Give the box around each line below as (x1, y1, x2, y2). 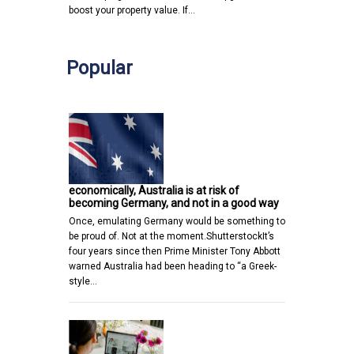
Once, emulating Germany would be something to (69, 216, 285, 228)
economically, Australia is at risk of (69, 184, 239, 198)
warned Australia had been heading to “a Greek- (69, 261, 277, 273)
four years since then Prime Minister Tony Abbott (69, 246, 281, 258)
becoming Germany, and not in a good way (69, 197, 279, 210)
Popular (66, 57, 133, 80)
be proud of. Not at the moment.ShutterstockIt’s (69, 231, 274, 243)
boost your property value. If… (69, 5, 195, 17)
